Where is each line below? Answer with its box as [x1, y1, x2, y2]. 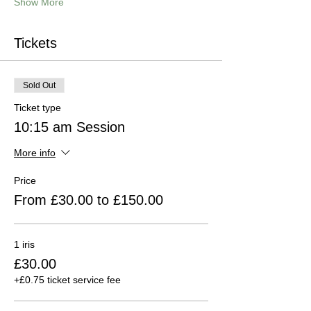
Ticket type [14, 101, 61, 113]
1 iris [14, 238, 35, 250]
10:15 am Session [14, 119, 125, 135]
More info [14, 147, 56, 159]
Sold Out [23, 80, 56, 90]
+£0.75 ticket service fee [14, 274, 121, 285]
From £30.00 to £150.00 [14, 192, 163, 208]
